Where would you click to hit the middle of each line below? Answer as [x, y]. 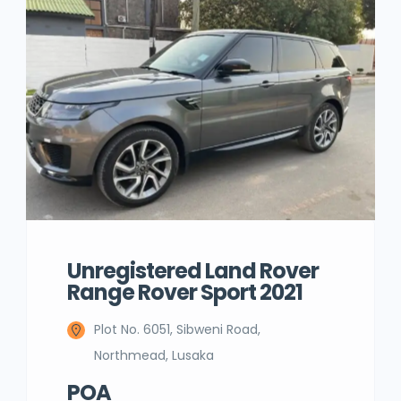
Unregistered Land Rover [193, 271]
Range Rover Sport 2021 [185, 292]
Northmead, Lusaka [154, 355]
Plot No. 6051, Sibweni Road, [177, 329]
